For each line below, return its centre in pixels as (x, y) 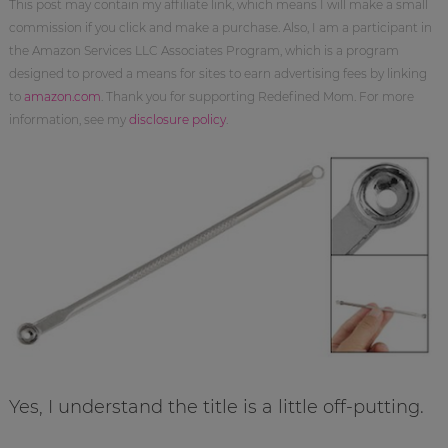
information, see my (68, 119)
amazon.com (62, 96)
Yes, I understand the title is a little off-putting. (216, 406)
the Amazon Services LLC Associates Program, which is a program (203, 50)
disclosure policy (177, 119)
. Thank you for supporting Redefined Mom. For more (257, 96)
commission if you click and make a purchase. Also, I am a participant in (220, 27)
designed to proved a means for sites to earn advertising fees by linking (217, 73)
